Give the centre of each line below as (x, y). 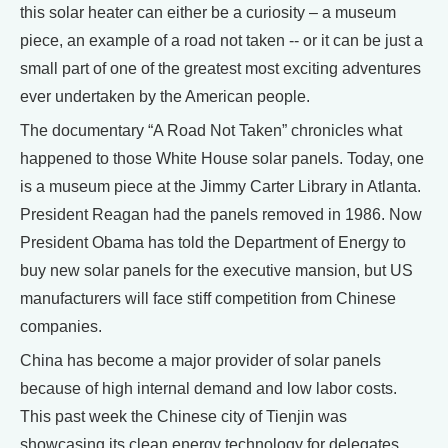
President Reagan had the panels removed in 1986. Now (221, 215)
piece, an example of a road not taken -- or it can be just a (221, 41)
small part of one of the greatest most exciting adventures (220, 69)
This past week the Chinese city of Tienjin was (183, 417)
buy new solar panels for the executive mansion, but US (216, 271)
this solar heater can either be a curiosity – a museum (208, 13)
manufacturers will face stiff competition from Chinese (208, 299)
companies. (61, 327)
